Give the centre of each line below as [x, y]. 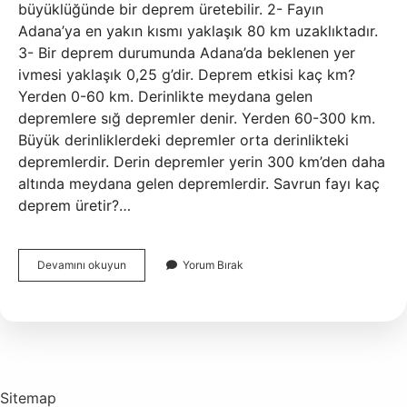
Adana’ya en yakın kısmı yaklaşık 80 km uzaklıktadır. [198, 31]
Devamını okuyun [82, 265]
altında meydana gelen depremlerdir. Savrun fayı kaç [199, 184]
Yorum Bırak [213, 265]
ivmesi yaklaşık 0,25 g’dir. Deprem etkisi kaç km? [187, 74]
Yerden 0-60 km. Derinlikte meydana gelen [165, 96]
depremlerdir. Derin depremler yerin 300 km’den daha [202, 162]
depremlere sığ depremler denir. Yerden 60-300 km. [197, 118]
